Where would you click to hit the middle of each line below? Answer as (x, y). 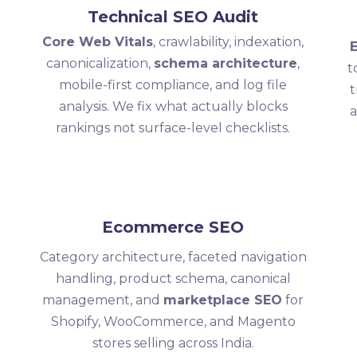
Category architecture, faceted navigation (173, 257)
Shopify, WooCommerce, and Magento (173, 322)
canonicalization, (100, 63)
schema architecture (226, 63)
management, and (103, 300)
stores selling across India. (173, 343)
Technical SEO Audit (173, 17)
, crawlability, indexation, (229, 42)
